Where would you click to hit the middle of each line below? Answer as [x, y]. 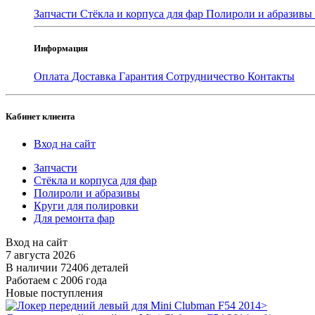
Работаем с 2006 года [56, 280]
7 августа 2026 [40, 255]
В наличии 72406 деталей [67, 267]
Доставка [95, 76]
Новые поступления [54, 292]
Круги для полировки [86, 205]
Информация [61, 49]
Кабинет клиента [40, 116]
